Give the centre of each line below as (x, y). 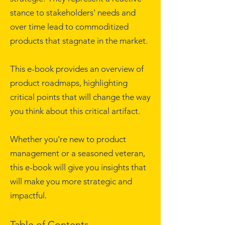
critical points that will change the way (80, 97)
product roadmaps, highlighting (69, 83)
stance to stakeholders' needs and (73, 13)
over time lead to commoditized (69, 27)
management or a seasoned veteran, (78, 153)
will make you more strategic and (71, 181)
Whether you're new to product (68, 139)
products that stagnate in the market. (79, 41)
